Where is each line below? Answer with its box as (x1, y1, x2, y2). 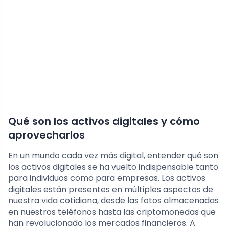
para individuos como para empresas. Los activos (8, 172, 205, 184)
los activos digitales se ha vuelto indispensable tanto (8, 161, 218, 173)
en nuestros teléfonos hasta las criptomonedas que (8, 205, 216, 218)
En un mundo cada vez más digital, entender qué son (8, 149, 218, 162)
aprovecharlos (8, 127, 85, 142)
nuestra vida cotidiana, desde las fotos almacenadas (8, 194, 219, 207)
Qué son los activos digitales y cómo (8, 113, 200, 128)
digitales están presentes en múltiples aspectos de (8, 183, 213, 195)
